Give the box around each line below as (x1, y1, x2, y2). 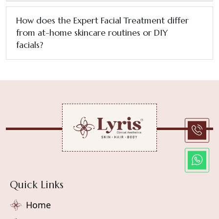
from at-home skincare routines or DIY (16, 27, 168, 38)
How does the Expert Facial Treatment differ (16, 15, 189, 26)
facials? (16, 39, 43, 50)
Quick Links (10, 178, 64, 191)
